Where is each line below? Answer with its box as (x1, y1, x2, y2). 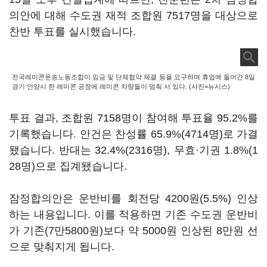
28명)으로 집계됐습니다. (9, 160, 127, 172)
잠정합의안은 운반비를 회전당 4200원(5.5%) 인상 (9, 193, 258, 204)
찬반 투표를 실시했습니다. (9, 26, 136, 38)
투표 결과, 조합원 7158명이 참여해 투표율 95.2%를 (9, 112, 258, 124)
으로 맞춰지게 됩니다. (9, 241, 114, 253)
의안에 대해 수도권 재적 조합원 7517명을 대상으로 (9, 10, 258, 21)
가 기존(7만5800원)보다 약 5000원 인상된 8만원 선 (9, 225, 258, 237)
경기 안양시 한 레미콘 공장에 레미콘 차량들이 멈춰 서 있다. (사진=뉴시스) (12, 83, 230, 90)
